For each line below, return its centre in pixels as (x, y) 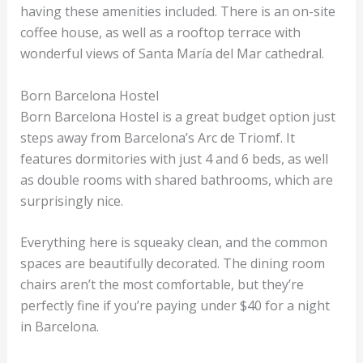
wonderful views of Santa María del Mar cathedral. (173, 53)
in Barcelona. (61, 327)
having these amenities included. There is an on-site (177, 11)
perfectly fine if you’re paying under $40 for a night (175, 306)
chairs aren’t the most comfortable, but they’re (162, 285)
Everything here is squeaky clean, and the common (173, 243)
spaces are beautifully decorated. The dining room (172, 264)
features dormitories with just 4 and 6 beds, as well (174, 158)
